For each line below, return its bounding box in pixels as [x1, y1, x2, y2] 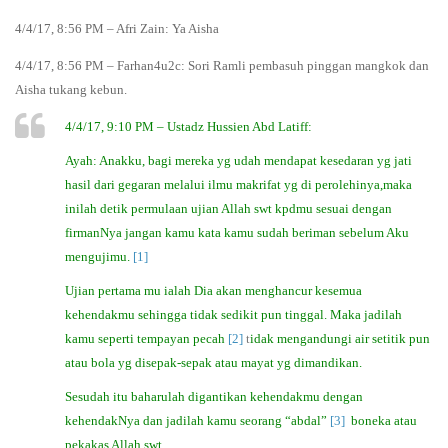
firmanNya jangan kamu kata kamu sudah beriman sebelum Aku [65, 225, 409, 240]
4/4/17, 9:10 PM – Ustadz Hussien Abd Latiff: [65, 119, 312, 135]
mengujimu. [65, 249, 130, 264]
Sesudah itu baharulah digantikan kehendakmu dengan [65, 388, 363, 404]
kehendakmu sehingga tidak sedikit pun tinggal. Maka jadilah [65, 306, 402, 322]
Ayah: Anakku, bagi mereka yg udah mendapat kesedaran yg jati [65, 153, 412, 168]
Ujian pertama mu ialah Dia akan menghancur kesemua [65, 282, 362, 298]
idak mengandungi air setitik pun [250, 330, 430, 346]
